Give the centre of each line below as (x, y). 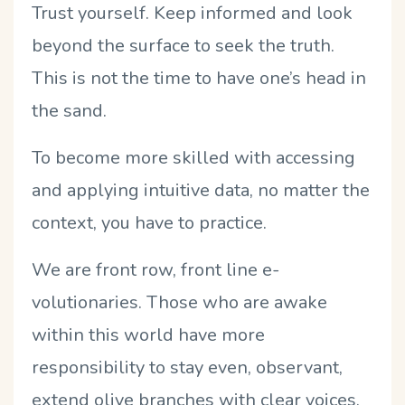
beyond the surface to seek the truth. (183, 45)
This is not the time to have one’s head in (199, 78)
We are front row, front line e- (155, 269)
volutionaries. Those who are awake (179, 302)
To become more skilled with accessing (193, 157)
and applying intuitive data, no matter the (201, 190)
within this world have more (148, 334)
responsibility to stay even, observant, (187, 367)
